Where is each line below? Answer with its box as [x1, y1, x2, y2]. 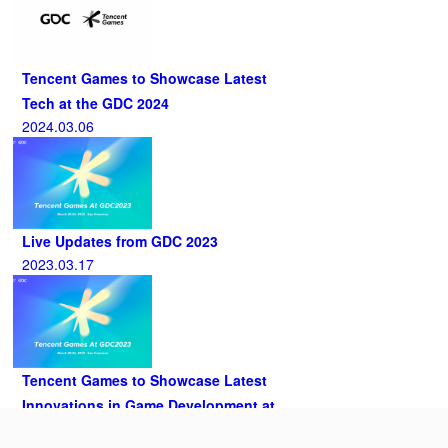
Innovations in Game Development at [21, 394, 275, 415]
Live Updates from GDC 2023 [21, 231, 218, 252]
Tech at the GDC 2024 [21, 92, 169, 113]
